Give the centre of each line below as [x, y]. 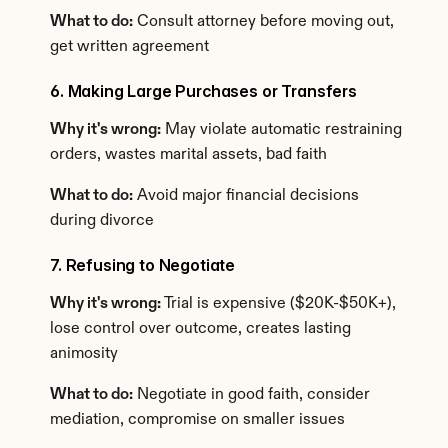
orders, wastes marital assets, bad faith [188, 155]
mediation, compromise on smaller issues [197, 420]
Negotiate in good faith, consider [251, 395]
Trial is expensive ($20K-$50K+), [278, 304]
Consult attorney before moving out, [263, 22]
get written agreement [129, 47]
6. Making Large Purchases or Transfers [203, 91]
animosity [84, 354]
